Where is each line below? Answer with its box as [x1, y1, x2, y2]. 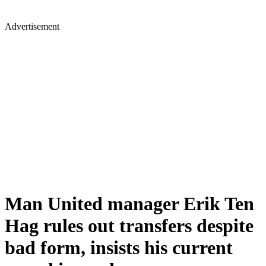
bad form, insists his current [5, 237, 233, 259]
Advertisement [5, 21, 59, 31]
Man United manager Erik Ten [5, 193, 254, 215]
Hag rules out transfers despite [5, 215, 254, 237]
